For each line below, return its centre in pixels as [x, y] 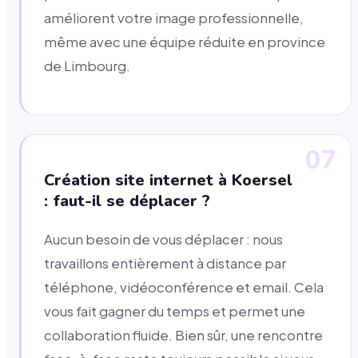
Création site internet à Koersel [168, 181]
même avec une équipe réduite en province [185, 42]
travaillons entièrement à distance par [165, 264]
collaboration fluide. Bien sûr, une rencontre [183, 336]
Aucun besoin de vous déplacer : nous [163, 240]
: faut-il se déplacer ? [127, 201]
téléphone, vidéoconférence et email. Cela [184, 288]
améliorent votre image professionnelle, [174, 18]
